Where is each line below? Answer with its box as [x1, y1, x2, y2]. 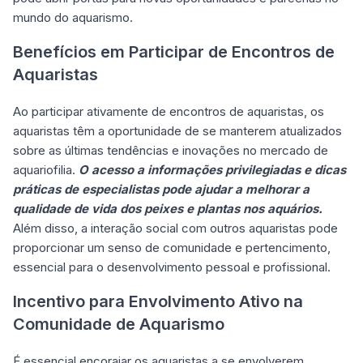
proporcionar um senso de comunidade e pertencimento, [13, 240, 331, 255]
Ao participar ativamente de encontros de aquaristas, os [13, 104, 324, 119]
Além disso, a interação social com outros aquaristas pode [13, 220, 338, 236]
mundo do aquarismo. [13, 10, 133, 25]
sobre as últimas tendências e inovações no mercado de [13, 143, 328, 158]
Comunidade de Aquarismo [13, 314, 224, 334]
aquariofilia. [13, 162, 79, 177]
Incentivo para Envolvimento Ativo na [13, 292, 303, 311]
